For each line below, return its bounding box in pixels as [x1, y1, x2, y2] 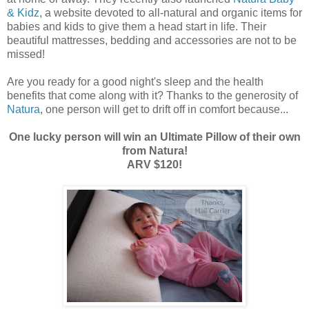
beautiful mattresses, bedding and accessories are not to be [7, 34, 297, 46]
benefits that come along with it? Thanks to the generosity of [7, 89, 298, 101]
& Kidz [7, 6, 39, 19]
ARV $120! [127, 158, 182, 170]
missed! [7, 48, 45, 60]
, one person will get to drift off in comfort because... [40, 103, 288, 115]
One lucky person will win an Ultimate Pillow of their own [8, 130, 301, 143]
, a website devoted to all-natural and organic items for [39, 6, 302, 19]
